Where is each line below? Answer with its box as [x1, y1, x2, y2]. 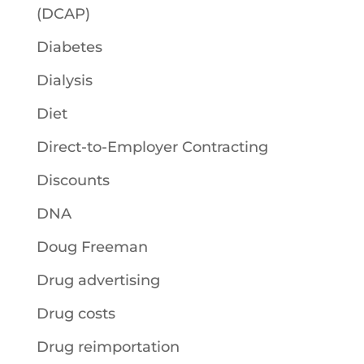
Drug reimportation [36, 338, 180, 356]
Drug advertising [36, 271, 160, 289]
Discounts [36, 171, 110, 189]
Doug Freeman [36, 238, 148, 256]
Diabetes [36, 38, 102, 56]
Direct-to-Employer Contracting [36, 138, 268, 156]
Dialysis [36, 71, 93, 89]
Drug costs [36, 305, 115, 323]
